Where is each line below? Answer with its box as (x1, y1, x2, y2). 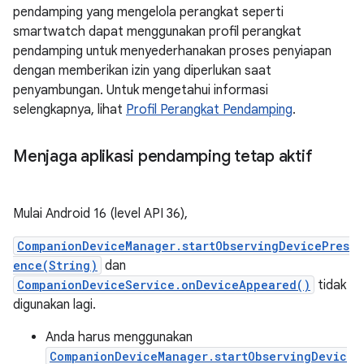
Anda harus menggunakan (45, 328, 193, 345)
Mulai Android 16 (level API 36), (13, 205, 188, 222)
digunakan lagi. (13, 296, 96, 313)
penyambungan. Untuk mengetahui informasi (13, 81, 268, 98)
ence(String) (13, 257, 97, 273)
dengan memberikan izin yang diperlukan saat (13, 62, 271, 79)
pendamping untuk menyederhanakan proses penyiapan (13, 42, 331, 59)
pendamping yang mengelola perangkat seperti (13, 3, 284, 20)
